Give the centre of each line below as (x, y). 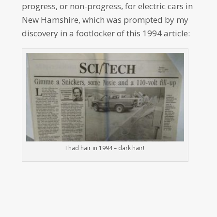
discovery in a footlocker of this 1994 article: (106, 33)
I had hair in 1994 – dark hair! (105, 148)
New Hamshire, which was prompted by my (105, 19)
